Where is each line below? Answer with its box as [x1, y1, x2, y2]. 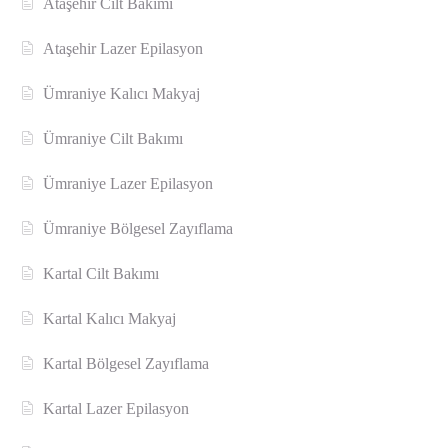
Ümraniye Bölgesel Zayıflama [43, 220, 234, 238]
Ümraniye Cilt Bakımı [43, 130, 184, 148]
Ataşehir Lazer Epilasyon [43, 40, 204, 58]
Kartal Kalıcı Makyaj [43, 310, 177, 328]
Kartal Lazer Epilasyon [43, 400, 190, 418]
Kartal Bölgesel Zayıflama [43, 355, 210, 373]
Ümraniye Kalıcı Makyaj [43, 85, 201, 103]
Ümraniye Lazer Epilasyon [43, 175, 214, 193]
